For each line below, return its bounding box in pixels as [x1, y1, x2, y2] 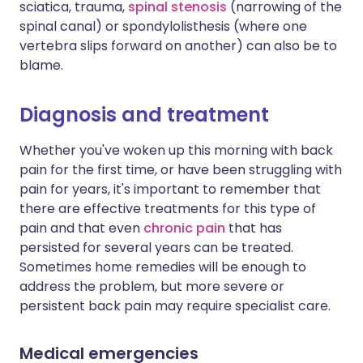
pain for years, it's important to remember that [19, 180, 321, 199]
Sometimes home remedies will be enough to [19, 258, 306, 276]
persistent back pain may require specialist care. [19, 297, 331, 315]
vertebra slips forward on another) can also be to [19, 36, 337, 55]
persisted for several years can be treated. [19, 238, 293, 257]
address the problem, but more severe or [19, 277, 284, 296]
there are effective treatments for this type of [19, 199, 316, 218]
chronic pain [143, 219, 225, 237]
